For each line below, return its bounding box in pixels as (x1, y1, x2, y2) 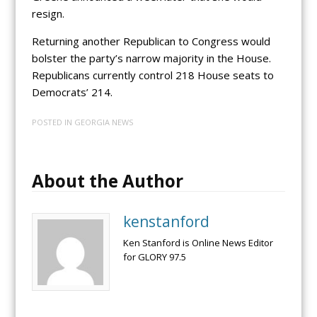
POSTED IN (31, 117, 74, 128)
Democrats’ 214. (31, 84, 113, 99)
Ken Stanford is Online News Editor (122, 236, 273, 249)
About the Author (31, 169, 183, 193)
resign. (31, 6, 64, 21)
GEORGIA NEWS (74, 117, 133, 128)
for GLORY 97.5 (122, 250, 186, 263)
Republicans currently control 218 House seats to (31, 67, 274, 82)
